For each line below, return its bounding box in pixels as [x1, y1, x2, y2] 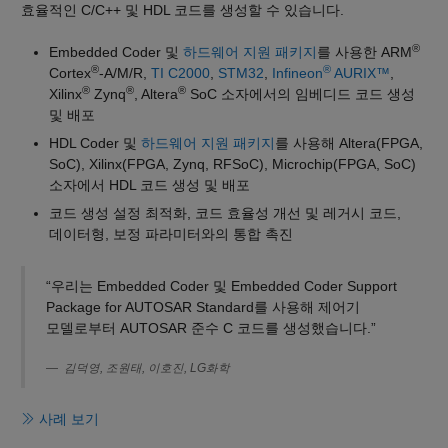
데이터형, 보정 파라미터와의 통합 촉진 [49, 225, 293, 242]
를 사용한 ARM [317, 43, 412, 60]
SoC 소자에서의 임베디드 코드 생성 [186, 85, 415, 102]
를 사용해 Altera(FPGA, [275, 134, 423, 151]
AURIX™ [331, 64, 390, 81]
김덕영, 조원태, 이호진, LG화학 [63, 362, 230, 375]
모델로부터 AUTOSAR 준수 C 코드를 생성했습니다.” [45, 320, 376, 337]
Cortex [49, 64, 91, 81]
